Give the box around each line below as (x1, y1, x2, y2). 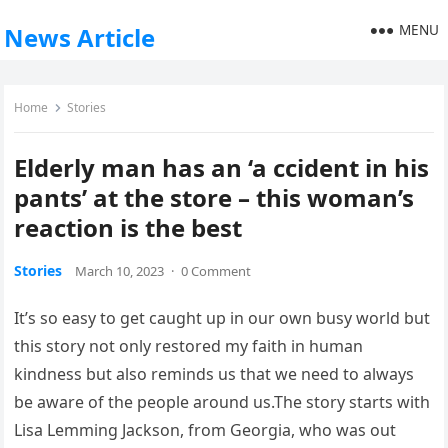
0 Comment (181, 262, 252, 280)
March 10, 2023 (75, 262, 165, 280)
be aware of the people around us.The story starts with (14, 391, 431, 413)
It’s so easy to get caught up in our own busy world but (14, 307, 431, 329)
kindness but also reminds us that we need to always (14, 363, 415, 385)
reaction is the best (14, 211, 243, 244)
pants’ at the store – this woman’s (14, 181, 415, 214)
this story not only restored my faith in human (14, 335, 364, 357)
